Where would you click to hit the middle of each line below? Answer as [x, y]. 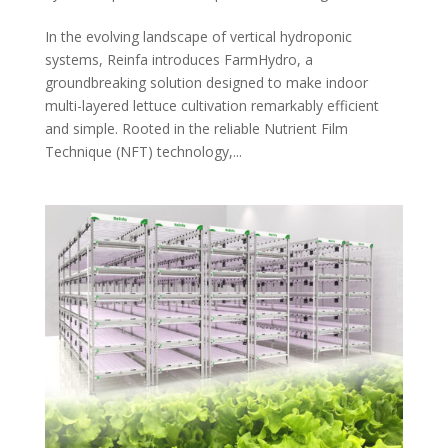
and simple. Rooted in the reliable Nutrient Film [196, 128]
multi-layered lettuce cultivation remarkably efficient [211, 105]
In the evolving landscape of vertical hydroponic [198, 36]
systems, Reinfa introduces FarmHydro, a [178, 59]
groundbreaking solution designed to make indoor [206, 82]
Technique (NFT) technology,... [143, 151]
